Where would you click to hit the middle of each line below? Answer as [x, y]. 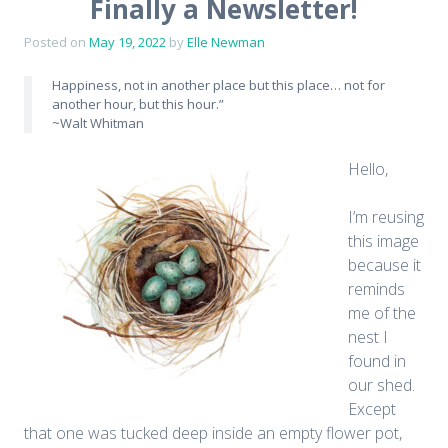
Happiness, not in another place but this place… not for [218, 85]
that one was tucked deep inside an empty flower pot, [213, 433]
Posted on [56, 42]
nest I [368, 337]
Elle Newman [226, 42]
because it [384, 265]
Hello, [368, 169]
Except [372, 409]
